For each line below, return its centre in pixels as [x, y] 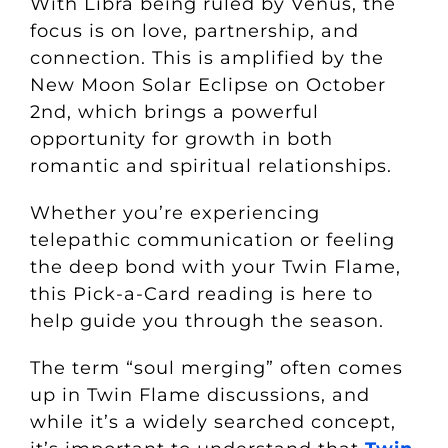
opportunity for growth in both [181, 138]
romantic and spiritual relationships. [210, 165]
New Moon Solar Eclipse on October [207, 84]
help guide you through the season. [206, 320]
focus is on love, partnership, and [194, 30]
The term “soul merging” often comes [216, 367]
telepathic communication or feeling [212, 239]
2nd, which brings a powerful [174, 111]
